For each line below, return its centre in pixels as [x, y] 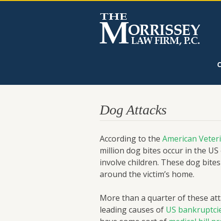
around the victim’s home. [147, 174]
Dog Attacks [133, 110]
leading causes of [133, 210]
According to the [131, 139]
